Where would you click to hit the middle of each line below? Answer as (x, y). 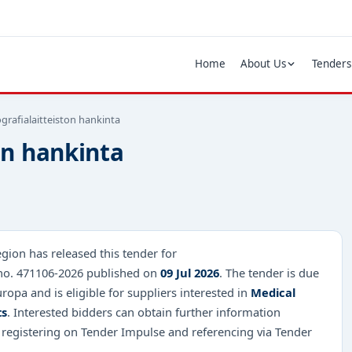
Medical (273, 292)
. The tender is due (269, 272)
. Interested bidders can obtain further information (144, 312)
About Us (263, 64)
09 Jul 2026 (190, 272)
